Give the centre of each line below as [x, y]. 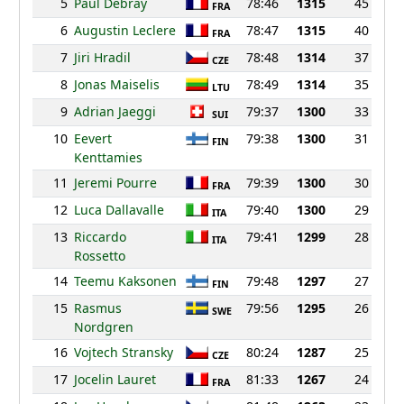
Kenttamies [108, 158]
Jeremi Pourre [115, 183]
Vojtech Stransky [123, 353]
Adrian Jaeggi [115, 112]
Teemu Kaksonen [125, 281]
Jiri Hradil [102, 58]
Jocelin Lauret [115, 380]
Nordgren [103, 327]
